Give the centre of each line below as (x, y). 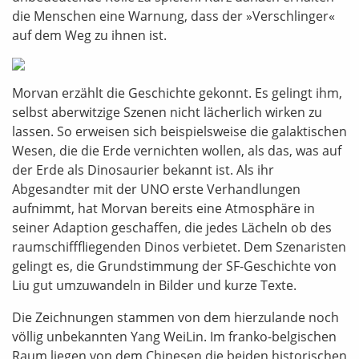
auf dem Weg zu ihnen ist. (89, 35)
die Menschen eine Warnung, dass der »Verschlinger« (173, 16)
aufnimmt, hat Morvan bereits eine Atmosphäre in (163, 208)
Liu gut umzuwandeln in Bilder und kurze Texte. (154, 285)
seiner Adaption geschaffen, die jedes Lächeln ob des (172, 228)
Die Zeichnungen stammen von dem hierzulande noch (175, 317)
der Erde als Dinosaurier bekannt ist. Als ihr (143, 170)
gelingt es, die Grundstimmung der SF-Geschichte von (174, 266)
